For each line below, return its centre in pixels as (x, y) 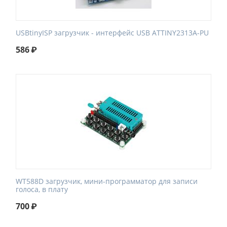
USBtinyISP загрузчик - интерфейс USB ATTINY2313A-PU (112, 33)
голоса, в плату (42, 189)
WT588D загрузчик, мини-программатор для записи (107, 181)
